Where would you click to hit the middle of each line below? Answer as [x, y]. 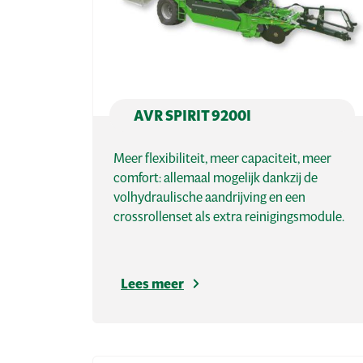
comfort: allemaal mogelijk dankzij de [216, 177]
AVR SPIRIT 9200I [192, 116]
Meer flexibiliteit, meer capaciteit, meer [222, 158]
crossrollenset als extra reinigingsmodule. [229, 216]
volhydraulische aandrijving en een [209, 197]
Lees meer [152, 284]
